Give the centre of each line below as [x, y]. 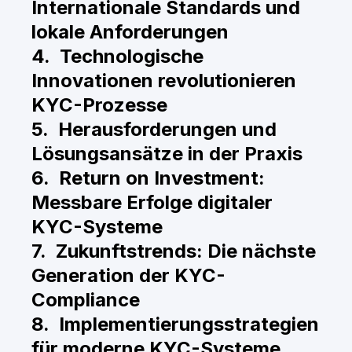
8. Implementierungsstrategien [175, 324]
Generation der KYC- [128, 275]
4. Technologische [117, 56]
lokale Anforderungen [130, 32]
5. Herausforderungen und [154, 129]
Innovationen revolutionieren [164, 81]
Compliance [86, 300]
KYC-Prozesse [99, 105]
